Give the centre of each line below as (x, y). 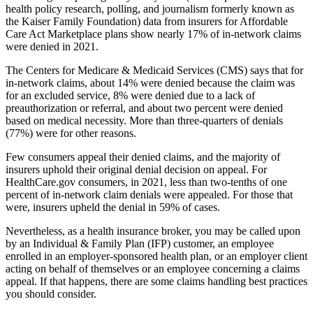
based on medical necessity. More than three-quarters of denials (144, 121)
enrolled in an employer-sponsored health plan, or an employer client (156, 256)
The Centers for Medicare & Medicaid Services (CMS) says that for (154, 71)
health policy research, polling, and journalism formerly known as (150, 9)
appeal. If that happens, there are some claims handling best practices (156, 282)
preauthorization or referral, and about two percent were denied (144, 108)
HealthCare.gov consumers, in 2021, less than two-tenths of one (146, 182)
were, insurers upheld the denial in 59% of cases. (113, 208)
